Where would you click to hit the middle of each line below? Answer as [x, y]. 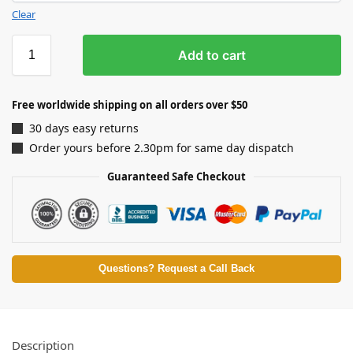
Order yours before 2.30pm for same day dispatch [162, 148]
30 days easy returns [84, 128]
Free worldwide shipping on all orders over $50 [130, 104]
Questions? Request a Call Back [176, 269]
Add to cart [212, 55]
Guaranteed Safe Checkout [176, 177]
